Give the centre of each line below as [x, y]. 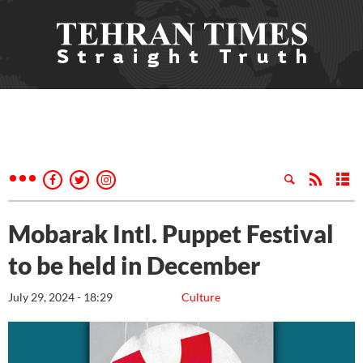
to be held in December [137, 265]
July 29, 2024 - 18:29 [60, 297]
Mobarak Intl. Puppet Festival [171, 233]
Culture [201, 297]
